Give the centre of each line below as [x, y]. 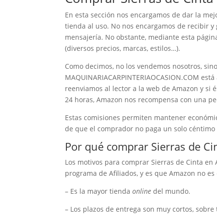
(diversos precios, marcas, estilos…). [123, 48]
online [142, 191]
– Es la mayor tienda [99, 191]
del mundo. [171, 191]
